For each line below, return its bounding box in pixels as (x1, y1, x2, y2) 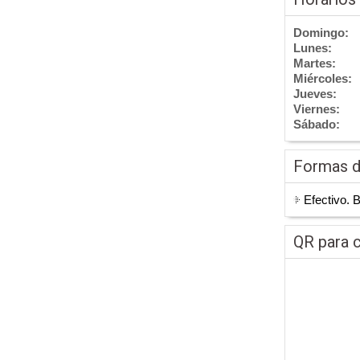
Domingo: (293, 26, 349, 39)
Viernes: (293, 102, 340, 116)
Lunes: (293, 41, 332, 55)
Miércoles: (293, 72, 352, 85)
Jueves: (293, 87, 337, 100)
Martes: (293, 56, 336, 70)
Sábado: (293, 117, 340, 131)
